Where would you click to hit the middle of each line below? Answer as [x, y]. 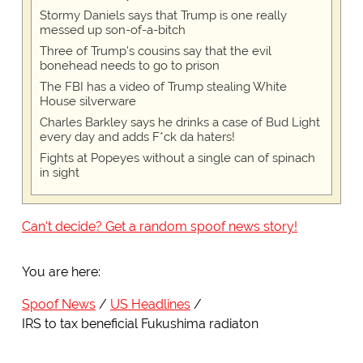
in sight [59, 173]
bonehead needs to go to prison [129, 66]
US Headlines [150, 305]
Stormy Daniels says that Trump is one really [163, 16]
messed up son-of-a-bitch [112, 30]
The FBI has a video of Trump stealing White [163, 87]
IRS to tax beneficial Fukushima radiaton [140, 324]
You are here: [61, 272]
